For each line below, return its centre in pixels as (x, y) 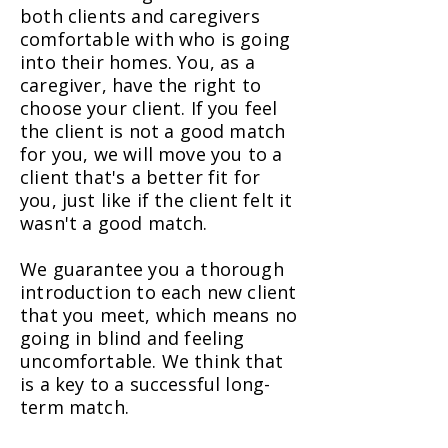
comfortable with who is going (155, 39)
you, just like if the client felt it (156, 200)
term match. (74, 407)
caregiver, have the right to (141, 85)
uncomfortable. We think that (152, 361)
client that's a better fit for (140, 177)
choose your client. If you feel (149, 108)
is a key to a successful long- (145, 384)
